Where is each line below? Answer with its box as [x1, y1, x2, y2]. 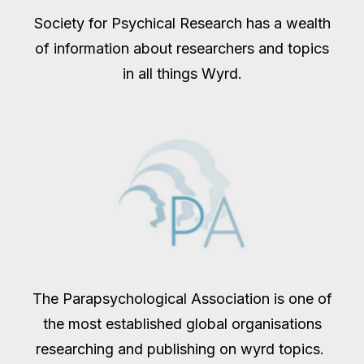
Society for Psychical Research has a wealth [33, 15, 331, 32]
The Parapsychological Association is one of [32, 290, 332, 307]
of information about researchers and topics [35, 40, 329, 57]
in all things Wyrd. [122, 65, 242, 82]
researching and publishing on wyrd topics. [36, 340, 328, 357]
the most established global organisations [42, 315, 322, 332]
